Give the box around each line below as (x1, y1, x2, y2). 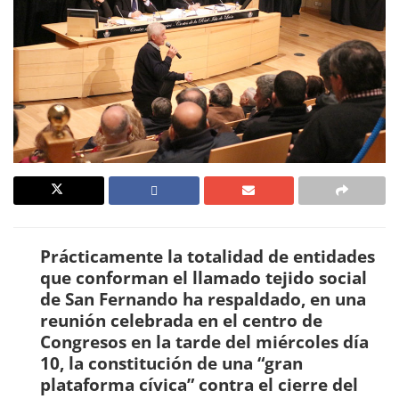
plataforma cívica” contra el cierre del (40, 371, 358, 396)
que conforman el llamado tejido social (40, 265, 367, 289)
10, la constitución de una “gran (40, 350, 303, 375)
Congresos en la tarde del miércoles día (40, 329, 369, 354)
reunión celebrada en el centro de (40, 307, 322, 332)
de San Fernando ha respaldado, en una (40, 286, 366, 311)
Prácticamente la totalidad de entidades (40, 243, 375, 268)
